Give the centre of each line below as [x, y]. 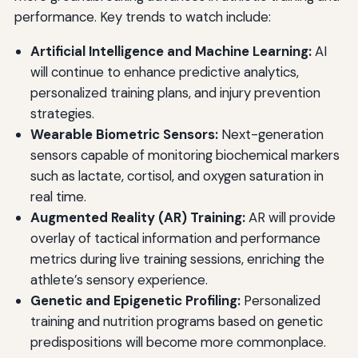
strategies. [62, 114]
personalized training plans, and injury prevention [175, 93]
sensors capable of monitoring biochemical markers [185, 155]
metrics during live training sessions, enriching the [177, 259]
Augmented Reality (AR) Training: [137, 218]
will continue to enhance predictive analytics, [164, 72]
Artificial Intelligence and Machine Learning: [171, 52]
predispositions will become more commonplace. [178, 342]
